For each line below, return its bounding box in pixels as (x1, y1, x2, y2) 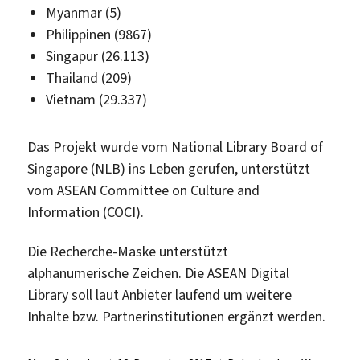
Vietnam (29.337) (45, 90, 147, 110)
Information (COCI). (27, 202, 145, 222)
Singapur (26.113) (45, 47, 149, 67)
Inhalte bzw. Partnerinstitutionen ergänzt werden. (27, 307, 326, 327)
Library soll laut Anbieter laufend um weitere (27, 285, 292, 305)
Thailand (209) (45, 68, 132, 88)
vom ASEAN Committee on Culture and (27, 180, 260, 200)
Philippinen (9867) (45, 25, 152, 45)
